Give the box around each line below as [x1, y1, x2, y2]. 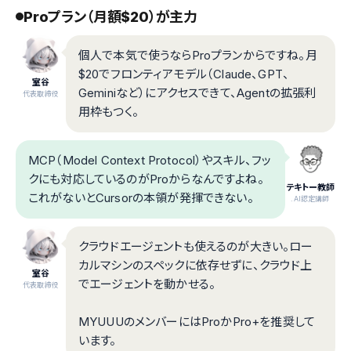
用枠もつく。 [78, 103, 139, 119]
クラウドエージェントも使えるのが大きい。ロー [78, 238, 313, 254]
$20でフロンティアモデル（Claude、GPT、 [78, 66, 290, 81]
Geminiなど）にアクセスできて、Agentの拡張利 [78, 85, 317, 100]
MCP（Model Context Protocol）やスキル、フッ [28, 152, 272, 168]
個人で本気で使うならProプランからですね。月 [78, 47, 317, 63]
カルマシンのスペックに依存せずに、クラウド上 [78, 257, 313, 273]
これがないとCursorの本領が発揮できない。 [28, 190, 254, 205]
